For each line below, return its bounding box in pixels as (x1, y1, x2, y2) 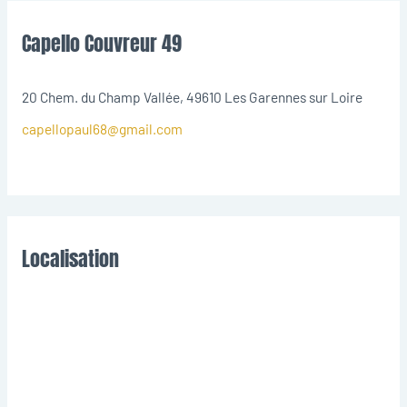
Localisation (21, 243, 119, 274)
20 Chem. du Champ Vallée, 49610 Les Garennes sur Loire (21, 87, 362, 105)
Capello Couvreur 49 (21, 27, 182, 58)
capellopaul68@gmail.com (21, 119, 183, 137)
